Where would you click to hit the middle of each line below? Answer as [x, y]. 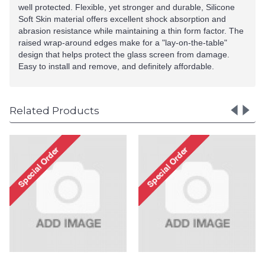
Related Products [54, 111]
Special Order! [221, 253]
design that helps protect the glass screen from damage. [124, 54]
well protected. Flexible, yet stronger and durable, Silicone [127, 7]
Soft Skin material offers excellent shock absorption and [122, 19]
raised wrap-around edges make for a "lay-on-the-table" [123, 43]
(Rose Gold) [220, 181]
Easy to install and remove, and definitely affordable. [116, 66]
